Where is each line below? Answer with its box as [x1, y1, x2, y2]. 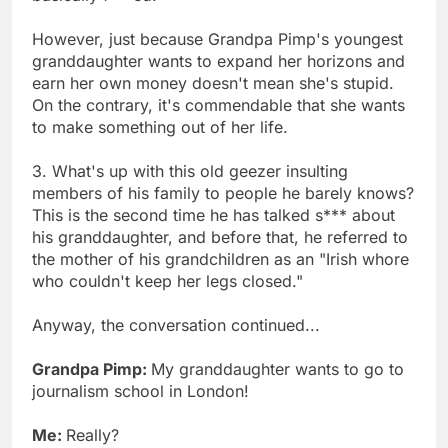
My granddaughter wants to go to [151, 358, 404, 379]
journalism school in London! [32, 380, 249, 401]
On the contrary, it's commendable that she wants [32, 94, 405, 115]
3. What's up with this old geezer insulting [32, 160, 348, 181]
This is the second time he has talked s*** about [32, 204, 395, 225]
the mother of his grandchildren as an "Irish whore [32, 248, 409, 269]
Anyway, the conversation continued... [32, 314, 320, 335]
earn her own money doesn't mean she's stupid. [32, 72, 394, 93]
